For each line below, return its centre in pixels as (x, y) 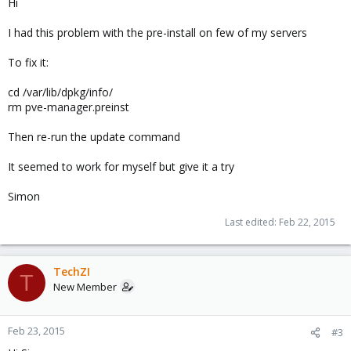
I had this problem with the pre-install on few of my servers (157, 33)
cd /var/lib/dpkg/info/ (60, 92)
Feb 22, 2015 (307, 222)
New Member (85, 287)
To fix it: (28, 62)
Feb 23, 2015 (36, 331)
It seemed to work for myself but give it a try (121, 166)
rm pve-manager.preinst (69, 107)
